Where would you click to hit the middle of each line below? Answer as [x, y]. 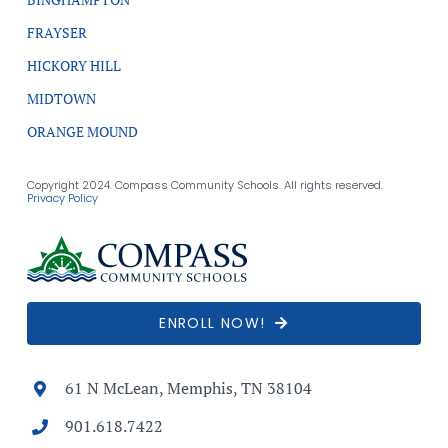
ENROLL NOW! [212, 322]
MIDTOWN [61, 98]
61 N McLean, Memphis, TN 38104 [189, 387]
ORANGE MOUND [82, 131]
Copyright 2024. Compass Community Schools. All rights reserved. [204, 185]
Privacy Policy [62, 198]
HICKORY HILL [73, 65]
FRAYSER [56, 32]
